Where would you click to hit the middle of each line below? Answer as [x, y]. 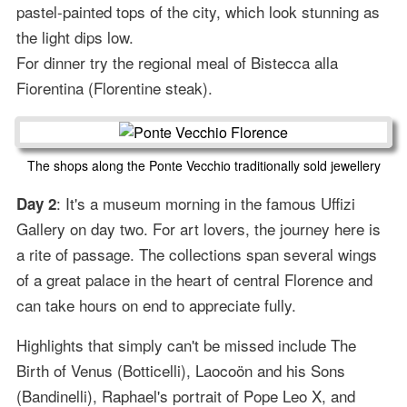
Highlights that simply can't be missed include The [186, 345]
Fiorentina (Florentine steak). [114, 88]
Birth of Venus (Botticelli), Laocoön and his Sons [180, 371]
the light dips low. [74, 37]
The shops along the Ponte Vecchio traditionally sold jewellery [203, 166]
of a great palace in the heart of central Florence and [194, 280]
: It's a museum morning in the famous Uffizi [205, 203]
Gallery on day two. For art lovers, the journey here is [198, 229]
